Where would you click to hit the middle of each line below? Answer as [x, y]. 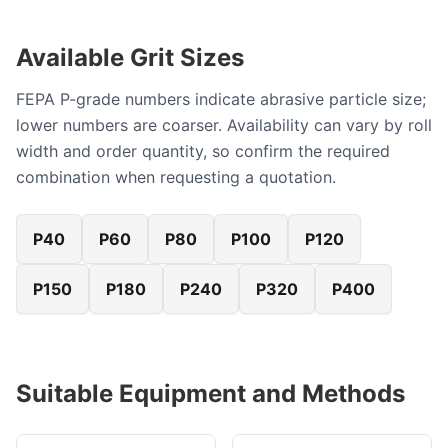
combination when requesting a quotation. [176, 176]
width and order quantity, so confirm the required [203, 150]
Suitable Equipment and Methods [210, 393]
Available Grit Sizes [130, 57]
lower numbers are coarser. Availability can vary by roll [224, 124]
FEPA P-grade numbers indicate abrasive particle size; [221, 98]
